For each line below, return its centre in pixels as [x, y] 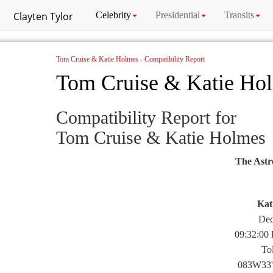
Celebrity [113, 15]
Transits [239, 15]
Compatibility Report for [146, 117]
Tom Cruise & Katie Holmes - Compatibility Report [130, 59]
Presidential [178, 15]
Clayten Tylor [43, 16]
